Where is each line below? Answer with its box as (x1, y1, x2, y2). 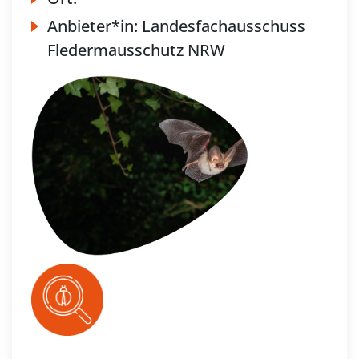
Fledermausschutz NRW (47, 39, 225, 62)
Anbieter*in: (47, 15, 142, 38)
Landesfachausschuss (142, 15, 305, 38)
